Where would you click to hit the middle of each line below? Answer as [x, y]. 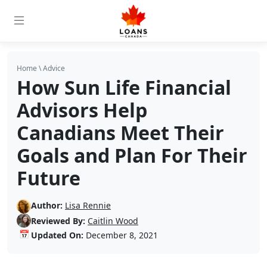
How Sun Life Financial [124, 87]
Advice [54, 68]
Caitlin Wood [113, 221]
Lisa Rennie [88, 205]
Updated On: [57, 235]
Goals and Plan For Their [132, 155]
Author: [47, 205]
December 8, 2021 [121, 235]
